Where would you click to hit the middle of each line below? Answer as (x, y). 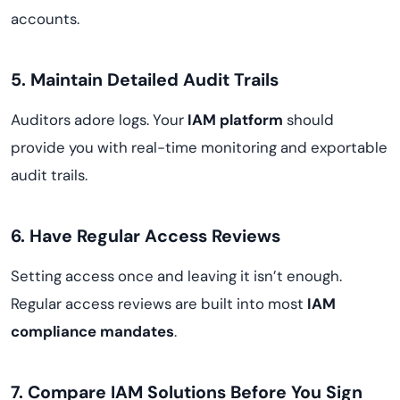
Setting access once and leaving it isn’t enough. (176, 276)
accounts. (45, 19)
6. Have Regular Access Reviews (146, 236)
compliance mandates (92, 331)
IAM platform (235, 120)
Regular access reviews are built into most (159, 304)
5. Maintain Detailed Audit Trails (145, 80)
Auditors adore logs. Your (99, 120)
